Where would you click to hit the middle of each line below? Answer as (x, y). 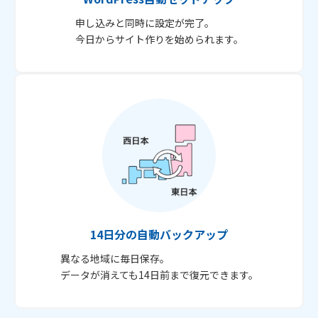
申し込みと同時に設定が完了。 (144, 22)
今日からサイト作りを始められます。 (159, 39)
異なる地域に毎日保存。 (115, 258)
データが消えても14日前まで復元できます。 (159, 274)
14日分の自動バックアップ (159, 234)
